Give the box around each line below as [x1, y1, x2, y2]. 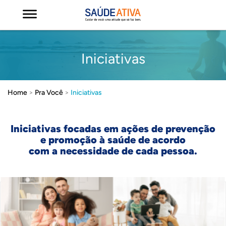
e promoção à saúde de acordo [40, 134, 186, 146]
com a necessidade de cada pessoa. [29, 145, 197, 157]
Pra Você [35, 88, 63, 97]
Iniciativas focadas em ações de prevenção [11, 123, 215, 135]
